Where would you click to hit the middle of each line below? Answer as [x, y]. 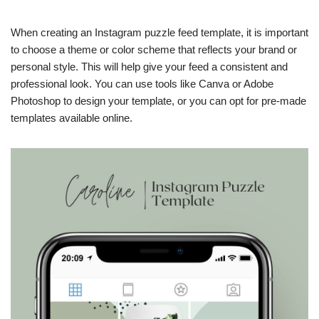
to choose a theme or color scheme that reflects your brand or [154, 49]
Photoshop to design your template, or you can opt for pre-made [158, 101]
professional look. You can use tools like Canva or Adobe [142, 84]
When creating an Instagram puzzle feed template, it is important [159, 32]
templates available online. [72, 118]
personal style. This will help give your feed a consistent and [149, 67]
